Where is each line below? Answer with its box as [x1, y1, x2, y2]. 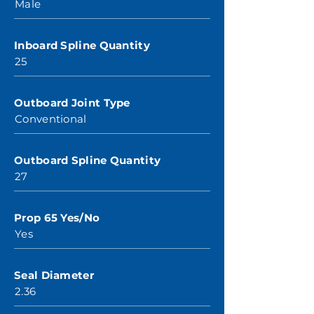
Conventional [15, 112, 87, 125]
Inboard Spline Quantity [14, 39, 150, 52]
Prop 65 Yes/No [14, 211, 100, 224]
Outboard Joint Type [14, 96, 130, 109]
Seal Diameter [14, 268, 94, 282]
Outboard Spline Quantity [14, 153, 161, 167]
